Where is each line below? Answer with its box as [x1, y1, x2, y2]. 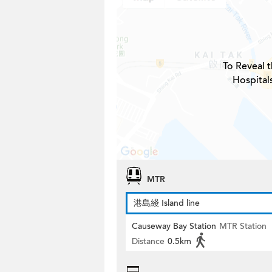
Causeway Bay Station [132, 220, 216, 232]
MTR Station [219, 220, 267, 232]
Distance [132, 236, 165, 247]
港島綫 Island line [134, 197, 200, 209]
